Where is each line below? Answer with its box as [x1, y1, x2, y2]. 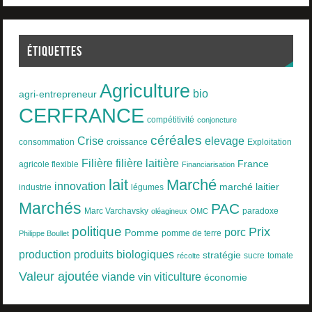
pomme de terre [161, 228, 221, 239]
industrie [18, 182, 52, 193]
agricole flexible [18, 159, 79, 170]
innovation [54, 180, 106, 193]
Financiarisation [181, 160, 235, 169]
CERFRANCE [18, 104, 144, 127]
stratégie [202, 250, 241, 261]
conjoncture [196, 116, 237, 125]
